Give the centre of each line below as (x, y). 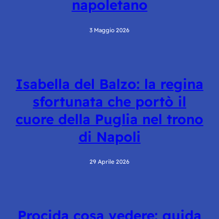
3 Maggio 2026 (109, 30)
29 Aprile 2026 (109, 162)
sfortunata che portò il (109, 101)
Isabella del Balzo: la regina (109, 84)
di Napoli (109, 136)
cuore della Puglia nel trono (109, 119)
